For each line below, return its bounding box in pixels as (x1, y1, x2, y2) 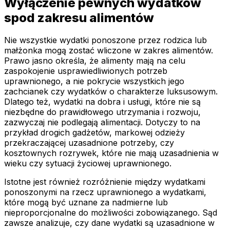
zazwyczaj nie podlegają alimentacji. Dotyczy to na (4, 117, 200, 128)
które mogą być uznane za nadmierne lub (4, 197, 168, 208)
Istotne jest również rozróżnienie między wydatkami (4, 177, 205, 187)
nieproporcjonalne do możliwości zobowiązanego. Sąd (4, 207, 217, 218)
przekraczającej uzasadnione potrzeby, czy (4, 138, 174, 148)
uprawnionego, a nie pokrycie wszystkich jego (4, 76, 184, 87)
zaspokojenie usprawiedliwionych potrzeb (4, 66, 167, 76)
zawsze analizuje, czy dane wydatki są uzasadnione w (4, 218, 215, 228)
